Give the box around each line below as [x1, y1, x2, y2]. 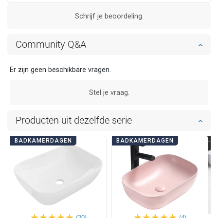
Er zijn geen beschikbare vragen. [10, 66, 111, 74]
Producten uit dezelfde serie [16, 114, 132, 127]
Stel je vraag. [89, 89, 129, 97]
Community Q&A [16, 38, 86, 51]
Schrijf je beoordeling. [74, 12, 144, 20]
